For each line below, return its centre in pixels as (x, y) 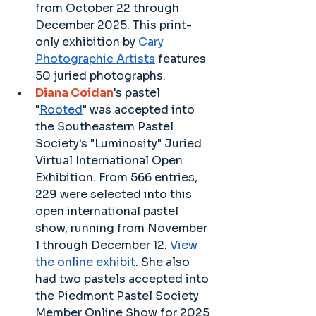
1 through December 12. (103, 245)
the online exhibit (85, 262)
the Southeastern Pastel (106, 127)
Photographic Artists (95, 59)
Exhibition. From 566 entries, (118, 177)
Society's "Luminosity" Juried (120, 144)
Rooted (61, 110)
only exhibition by (87, 42)
